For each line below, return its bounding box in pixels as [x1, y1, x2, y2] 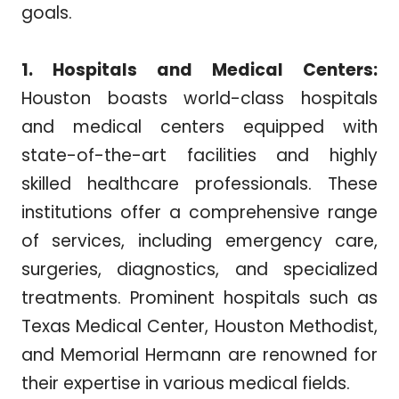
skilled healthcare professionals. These [20, 172, 379, 197]
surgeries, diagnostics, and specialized [20, 257, 379, 282]
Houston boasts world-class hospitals [20, 86, 379, 111]
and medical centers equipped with [20, 115, 379, 140]
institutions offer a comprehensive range [20, 200, 379, 225]
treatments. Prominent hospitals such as [20, 286, 379, 311]
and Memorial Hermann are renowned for [20, 343, 379, 368]
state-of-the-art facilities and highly [20, 143, 379, 168]
